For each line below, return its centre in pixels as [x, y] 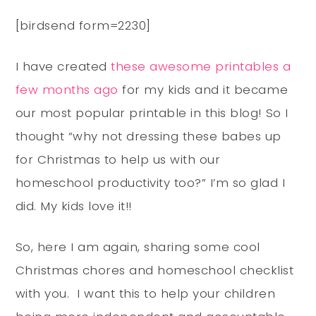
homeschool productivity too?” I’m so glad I [150, 183]
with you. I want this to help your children [145, 294]
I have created [63, 67]
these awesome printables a [201, 67]
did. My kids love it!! [73, 206]
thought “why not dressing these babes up [148, 136]
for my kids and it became [203, 90]
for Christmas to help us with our [118, 160]
